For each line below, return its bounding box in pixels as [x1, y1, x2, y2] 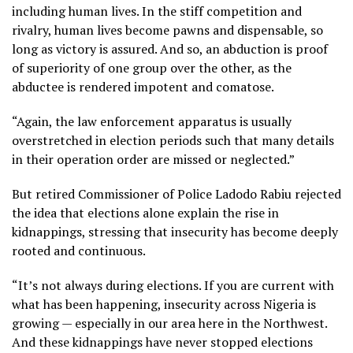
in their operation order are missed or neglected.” [12, 150, 295, 168]
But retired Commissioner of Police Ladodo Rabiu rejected [12, 184, 341, 203]
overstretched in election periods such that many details [12, 131, 334, 149]
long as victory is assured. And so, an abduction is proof [12, 39, 328, 58]
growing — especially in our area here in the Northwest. [12, 314, 327, 332]
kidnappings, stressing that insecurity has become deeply [12, 222, 338, 240]
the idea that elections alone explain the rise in [12, 203, 279, 221]
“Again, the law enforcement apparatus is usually [12, 112, 292, 130]
